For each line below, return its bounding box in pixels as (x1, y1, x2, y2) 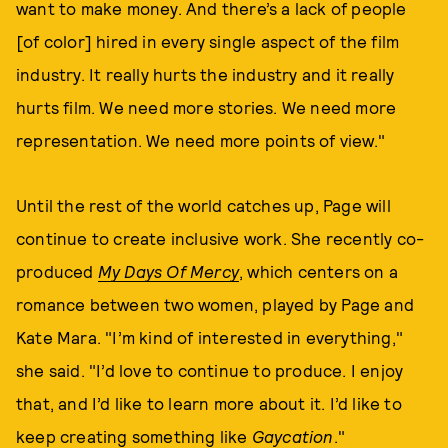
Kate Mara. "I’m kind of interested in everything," (16, 327, 404, 347)
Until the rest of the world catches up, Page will (16, 195, 391, 215)
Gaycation (251, 426, 334, 446)
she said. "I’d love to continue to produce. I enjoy (16, 360, 404, 380)
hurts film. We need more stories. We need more (16, 97, 397, 117)
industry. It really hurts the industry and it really (16, 64, 395, 84)
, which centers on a (239, 261, 399, 281)
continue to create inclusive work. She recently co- (16, 228, 425, 248)
